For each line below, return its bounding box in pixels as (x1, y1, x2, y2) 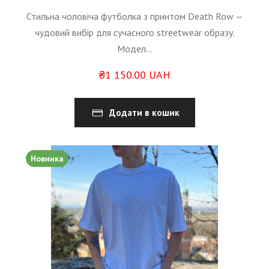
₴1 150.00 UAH (98, 68, 171, 82)
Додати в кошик (109, 107, 180, 119)
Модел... (116, 43, 153, 55)
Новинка (31, 153, 64, 165)
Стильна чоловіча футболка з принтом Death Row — (26, 10, 243, 23)
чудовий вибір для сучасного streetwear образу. (34, 26, 235, 39)
